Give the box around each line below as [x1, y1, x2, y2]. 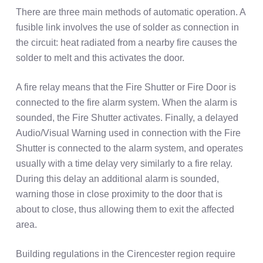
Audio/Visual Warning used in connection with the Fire [15, 128, 241, 139]
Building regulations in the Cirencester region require [15, 249, 235, 259]
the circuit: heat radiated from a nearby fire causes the [15, 38, 237, 48]
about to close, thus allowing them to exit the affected [15, 204, 234, 215]
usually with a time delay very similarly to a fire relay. [15, 159, 232, 169]
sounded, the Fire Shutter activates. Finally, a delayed [15, 113, 238, 123]
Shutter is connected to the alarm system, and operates [15, 143, 243, 154]
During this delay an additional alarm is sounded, [15, 174, 219, 184]
